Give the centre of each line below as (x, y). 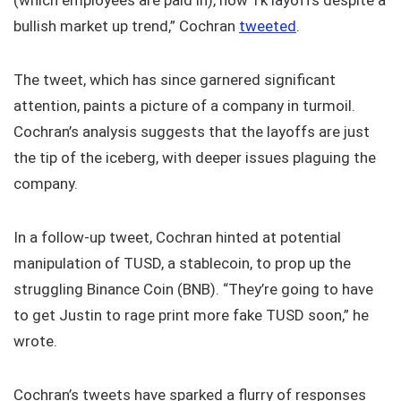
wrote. (35, 341)
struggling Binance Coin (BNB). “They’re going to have (193, 289)
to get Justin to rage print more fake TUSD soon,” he (191, 315)
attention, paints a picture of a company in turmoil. (184, 106)
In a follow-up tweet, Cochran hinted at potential (177, 237)
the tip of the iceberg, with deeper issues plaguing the (195, 158)
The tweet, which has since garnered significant (175, 80)
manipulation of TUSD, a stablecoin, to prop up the (182, 263)
